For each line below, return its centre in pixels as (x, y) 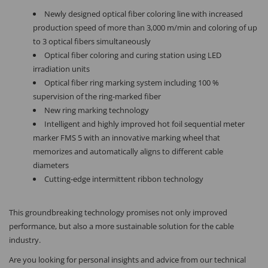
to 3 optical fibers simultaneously (92, 42)
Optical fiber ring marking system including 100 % (132, 83)
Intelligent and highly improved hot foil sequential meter (144, 124)
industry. (25, 240)
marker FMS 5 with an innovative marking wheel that (127, 138)
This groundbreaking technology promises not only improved (118, 213)
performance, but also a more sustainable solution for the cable (121, 226)
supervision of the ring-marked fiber (97, 97)
